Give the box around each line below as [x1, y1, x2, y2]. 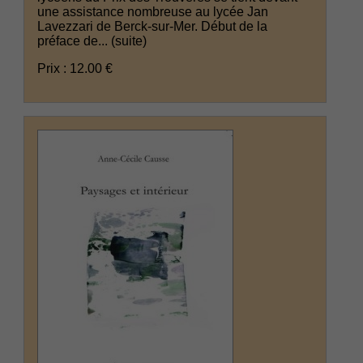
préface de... [37, 34, 112, 49]
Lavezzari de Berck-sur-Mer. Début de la [37, 19, 268, 34]
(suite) [111, 34, 147, 49]
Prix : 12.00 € [37, 62, 113, 76]
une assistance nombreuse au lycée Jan [37, 5, 269, 19]
